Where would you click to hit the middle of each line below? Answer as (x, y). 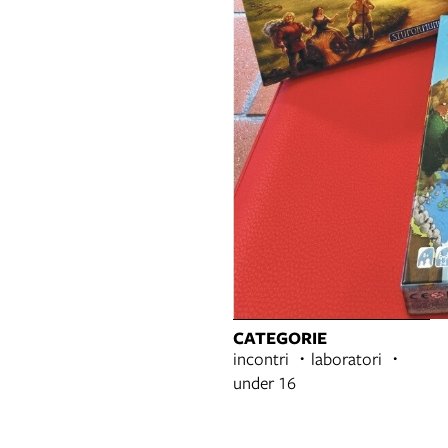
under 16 (264, 383)
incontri (261, 359)
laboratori (346, 359)
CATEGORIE (280, 338)
